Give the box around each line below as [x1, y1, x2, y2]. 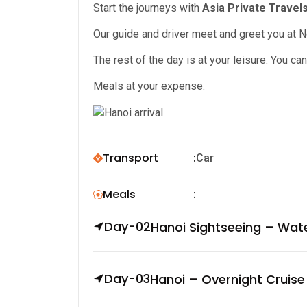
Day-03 [104, 270, 150, 287]
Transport [103, 149, 158, 166]
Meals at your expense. [93, 79, 205, 93]
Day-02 [104, 218, 151, 235]
